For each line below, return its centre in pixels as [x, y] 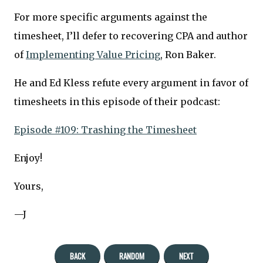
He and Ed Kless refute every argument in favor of [131, 83]
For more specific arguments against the [111, 17]
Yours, [29, 186]
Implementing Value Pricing [93, 55]
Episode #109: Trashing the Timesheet [105, 130]
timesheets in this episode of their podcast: [117, 102]
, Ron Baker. [188, 55]
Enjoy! [28, 158]
